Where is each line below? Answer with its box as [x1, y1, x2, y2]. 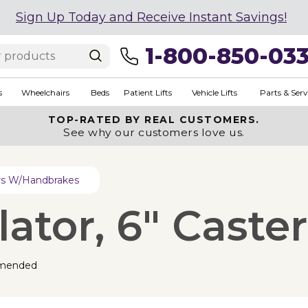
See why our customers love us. [63, 126, 245, 139]
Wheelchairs [21, 87, 69, 98]
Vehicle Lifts [191, 87, 237, 98]
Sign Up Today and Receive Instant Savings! [16, 10, 287, 25]
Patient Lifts [123, 87, 172, 98]
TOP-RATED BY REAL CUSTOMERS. [47, 113, 260, 126]
